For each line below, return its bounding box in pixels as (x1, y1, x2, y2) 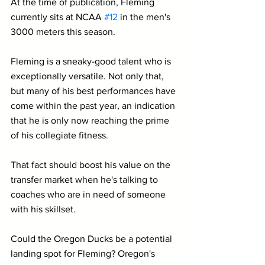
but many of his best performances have (11, 85, 178, 96)
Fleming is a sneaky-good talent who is (11, 56, 173, 66)
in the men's (118, 11, 173, 22)
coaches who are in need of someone (11, 189, 168, 199)
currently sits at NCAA (11, 11, 104, 22)
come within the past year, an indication (11, 100, 177, 111)
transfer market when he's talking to (11, 174, 160, 185)
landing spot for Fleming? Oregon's (11, 248, 157, 258)
